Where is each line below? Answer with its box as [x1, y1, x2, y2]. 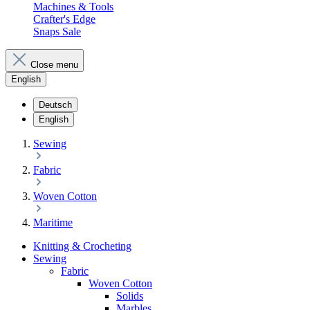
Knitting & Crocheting [33, 240, 131, 252]
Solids [116, 290, 143, 302]
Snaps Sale [33, 26, 81, 37]
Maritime [33, 217, 73, 228]
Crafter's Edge [33, 13, 95, 25]
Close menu [30, 60, 78, 70]
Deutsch [39, 100, 72, 110]
